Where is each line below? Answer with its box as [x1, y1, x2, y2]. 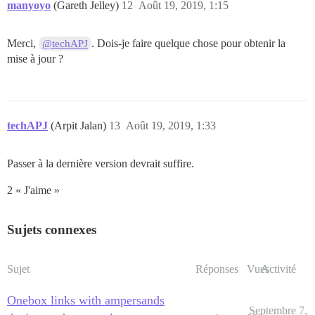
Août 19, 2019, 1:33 [126, 120, 216, 132]
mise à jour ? [7, 53, 63, 65]
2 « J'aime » [7, 184, 60, 197]
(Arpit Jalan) [51, 120, 109, 132]
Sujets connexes [7, 222, 96, 238]
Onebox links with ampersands [7, 293, 165, 308]
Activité [260, 263, 296, 276]
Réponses [195, 263, 238, 276]
